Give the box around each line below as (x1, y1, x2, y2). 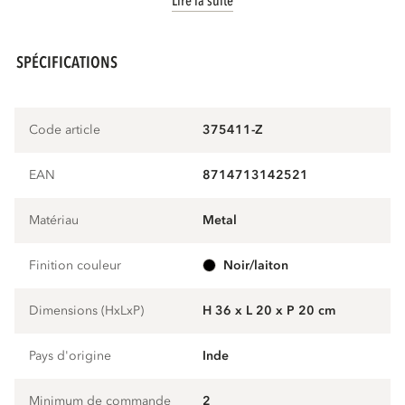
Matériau (29, 212, 80, 230)
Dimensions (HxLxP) (29, 302, 145, 320)
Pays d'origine (29, 347, 112, 365)
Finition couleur (29, 257, 122, 275)
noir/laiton (233, 257, 288, 275)
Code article (29, 121, 101, 139)
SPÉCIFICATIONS (16, 51, 118, 74)
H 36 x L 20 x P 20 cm (202, 302, 335, 320)
